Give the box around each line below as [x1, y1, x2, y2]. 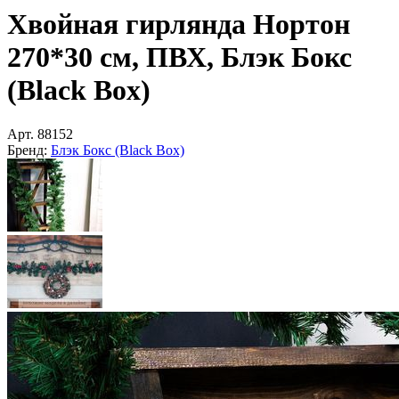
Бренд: [7, 142, 47, 158]
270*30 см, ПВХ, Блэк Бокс [7, 41, 352, 74]
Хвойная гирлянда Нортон [7, 8, 350, 41]
